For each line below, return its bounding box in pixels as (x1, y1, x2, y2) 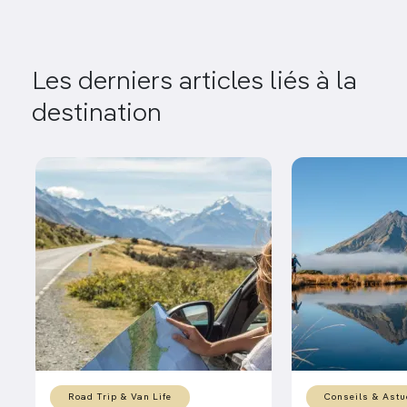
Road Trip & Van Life (68, 392, 172, 402)
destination (32, 101, 162, 127)
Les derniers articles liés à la (32, 69, 357, 95)
